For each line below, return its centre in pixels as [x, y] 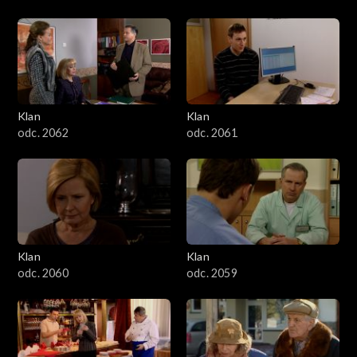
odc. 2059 [212, 273]
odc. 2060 [43, 273]
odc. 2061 [212, 132]
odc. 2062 [43, 132]
